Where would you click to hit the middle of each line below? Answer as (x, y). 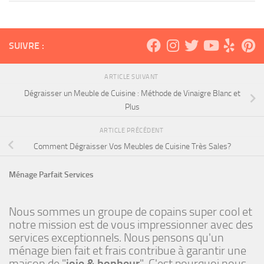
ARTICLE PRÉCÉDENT (132, 130)
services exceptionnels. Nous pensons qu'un (116, 238)
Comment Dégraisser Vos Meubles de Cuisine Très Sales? (132, 146)
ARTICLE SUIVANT (132, 76)
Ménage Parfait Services (51, 175)
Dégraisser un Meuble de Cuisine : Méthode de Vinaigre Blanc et (132, 93)
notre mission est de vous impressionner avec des (131, 225)
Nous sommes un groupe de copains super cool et (131, 212)
